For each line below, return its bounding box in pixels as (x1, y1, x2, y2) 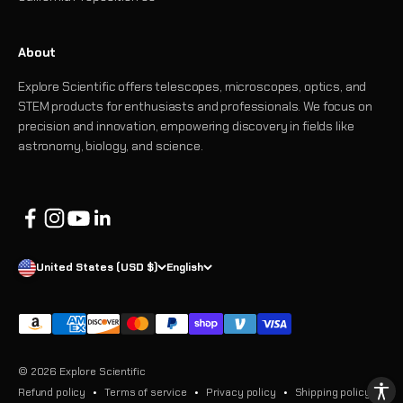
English (166, 260, 203, 275)
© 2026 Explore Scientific (18, 363, 146, 379)
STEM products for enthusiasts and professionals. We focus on (18, 97, 372, 114)
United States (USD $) (36, 260, 157, 275)
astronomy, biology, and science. (18, 137, 203, 154)
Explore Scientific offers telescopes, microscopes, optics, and (18, 77, 367, 94)
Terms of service (104, 384, 187, 399)
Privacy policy (205, 384, 276, 399)
